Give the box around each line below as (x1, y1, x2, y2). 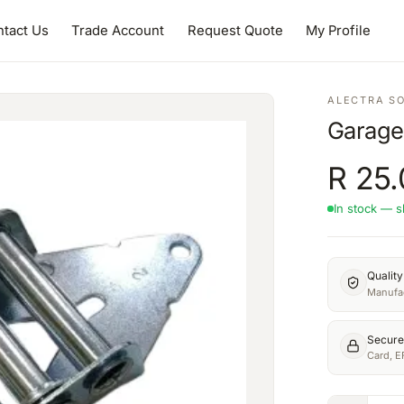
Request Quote (187, 22, 283, 39)
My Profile (306, 22, 372, 39)
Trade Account (71, 22, 165, 39)
